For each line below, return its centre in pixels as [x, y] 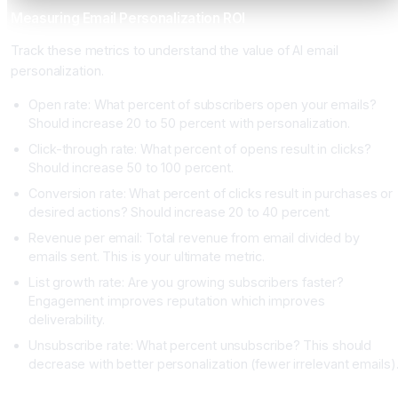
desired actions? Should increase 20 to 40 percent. [180, 211]
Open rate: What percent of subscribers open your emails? [203, 104]
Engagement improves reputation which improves [177, 300]
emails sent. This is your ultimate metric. [147, 256]
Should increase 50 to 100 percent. [131, 167]
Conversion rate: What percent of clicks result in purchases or [211, 193]
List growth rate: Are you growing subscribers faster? [187, 282]
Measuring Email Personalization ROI [128, 19]
